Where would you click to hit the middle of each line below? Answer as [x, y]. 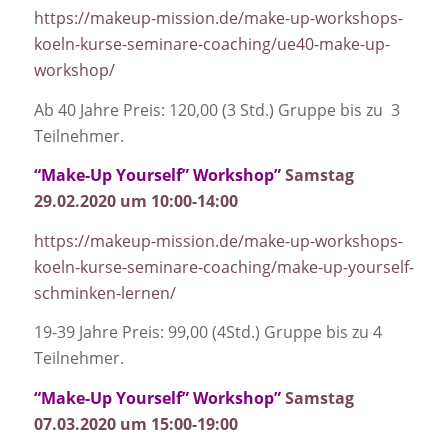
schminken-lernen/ [104, 292]
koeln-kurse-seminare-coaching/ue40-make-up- [211, 43]
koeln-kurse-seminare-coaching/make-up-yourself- [223, 266]
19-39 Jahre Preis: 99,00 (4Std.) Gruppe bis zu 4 [207, 332]
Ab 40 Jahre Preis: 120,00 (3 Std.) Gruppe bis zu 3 [216, 109]
